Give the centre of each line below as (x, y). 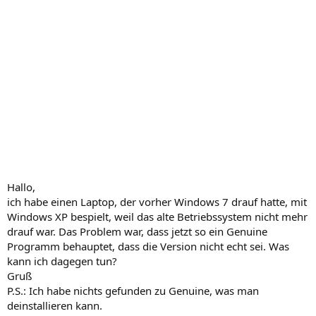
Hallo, (21, 187)
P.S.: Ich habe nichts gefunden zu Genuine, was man (133, 290)
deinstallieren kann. (55, 305)
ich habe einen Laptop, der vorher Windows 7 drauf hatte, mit (157, 201)
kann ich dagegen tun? (62, 261)
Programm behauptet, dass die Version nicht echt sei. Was (148, 246)
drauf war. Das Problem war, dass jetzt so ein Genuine (137, 231)
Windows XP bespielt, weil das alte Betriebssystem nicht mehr (157, 216)
